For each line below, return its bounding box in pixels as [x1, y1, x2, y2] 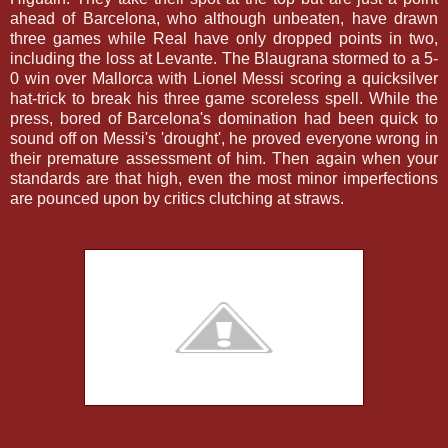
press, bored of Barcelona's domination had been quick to [10, 109, 438, 127]
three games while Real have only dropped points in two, [10, 29, 438, 47]
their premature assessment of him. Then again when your [10, 149, 438, 167]
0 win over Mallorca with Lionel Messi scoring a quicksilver [10, 69, 438, 87]
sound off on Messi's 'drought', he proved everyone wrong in [10, 129, 438, 147]
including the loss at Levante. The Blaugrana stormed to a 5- [10, 49, 438, 67]
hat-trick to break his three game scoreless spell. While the [10, 89, 438, 107]
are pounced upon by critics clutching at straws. [10, 189, 344, 207]
